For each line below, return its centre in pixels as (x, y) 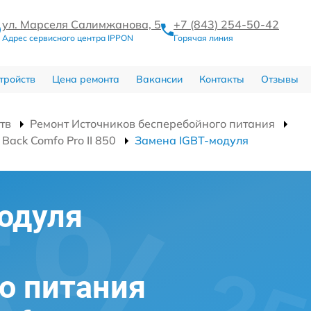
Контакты (221, 79)
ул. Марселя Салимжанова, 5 (82, 25)
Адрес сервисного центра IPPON (68, 38)
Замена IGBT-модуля (192, 141)
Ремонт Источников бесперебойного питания (152, 124)
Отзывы (279, 79)
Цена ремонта (85, 79)
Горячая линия (203, 38)
